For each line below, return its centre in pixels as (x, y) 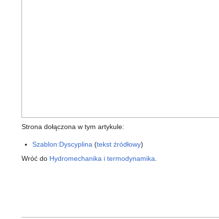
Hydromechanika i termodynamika (102, 158)
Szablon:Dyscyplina (63, 144)
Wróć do (35, 158)
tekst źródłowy (119, 144)
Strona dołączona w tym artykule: (73, 126)
